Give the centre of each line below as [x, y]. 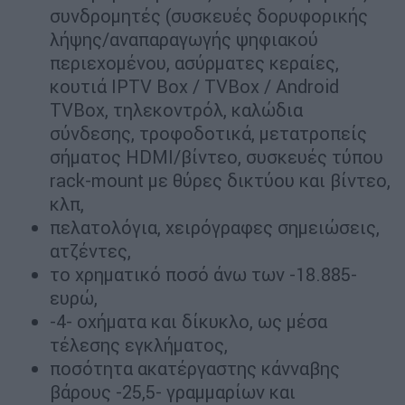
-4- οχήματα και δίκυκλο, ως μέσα [188, 322]
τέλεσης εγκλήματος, [139, 345]
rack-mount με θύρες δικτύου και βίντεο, [220, 181]
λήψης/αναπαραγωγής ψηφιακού [184, 40]
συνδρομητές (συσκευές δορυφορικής [209, 16]
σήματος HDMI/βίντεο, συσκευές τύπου [217, 157]
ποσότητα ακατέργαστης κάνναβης [195, 369]
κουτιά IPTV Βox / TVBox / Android [194, 87]
